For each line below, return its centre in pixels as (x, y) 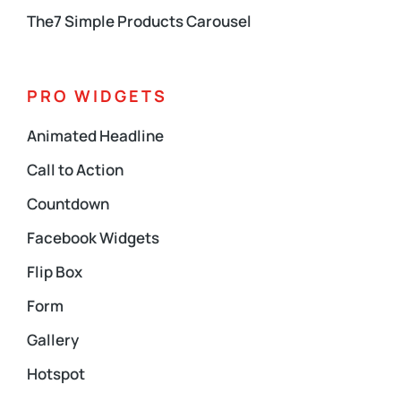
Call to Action (75, 170)
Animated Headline (95, 136)
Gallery (53, 340)
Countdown (68, 204)
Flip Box (55, 272)
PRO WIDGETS (97, 96)
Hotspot (56, 374)
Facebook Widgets (93, 238)
